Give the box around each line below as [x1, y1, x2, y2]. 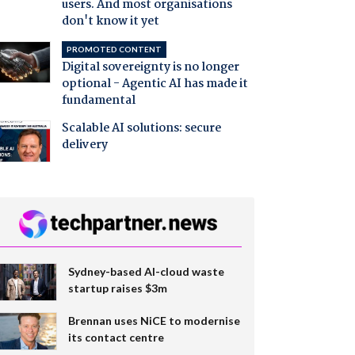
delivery [61, 136, 108, 155]
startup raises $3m [67, 281, 167, 295]
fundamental [61, 91, 136, 111]
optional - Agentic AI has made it [61, 74, 248, 94]
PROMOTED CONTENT [66, 44, 162, 55]
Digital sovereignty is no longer [61, 58, 239, 78]
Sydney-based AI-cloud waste [67, 264, 224, 278]
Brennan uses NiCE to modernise [67, 313, 240, 327]
